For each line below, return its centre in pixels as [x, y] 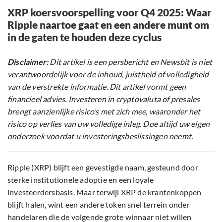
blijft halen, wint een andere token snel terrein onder [99, 205]
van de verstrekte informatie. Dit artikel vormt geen [97, 87]
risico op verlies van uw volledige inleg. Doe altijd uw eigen [109, 124]
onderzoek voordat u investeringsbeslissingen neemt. [100, 136]
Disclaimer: [28, 62]
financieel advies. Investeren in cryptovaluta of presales [104, 99]
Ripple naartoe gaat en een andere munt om [108, 25]
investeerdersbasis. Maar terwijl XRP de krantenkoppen [105, 192]
